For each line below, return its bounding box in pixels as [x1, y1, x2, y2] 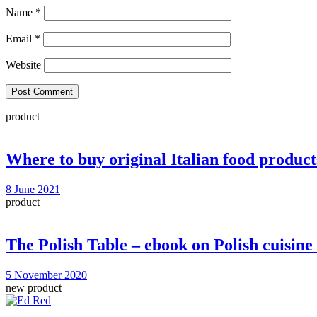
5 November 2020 [6, 268, 87, 281]
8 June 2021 [6, 183, 60, 196]
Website [6, 59, 41, 71]
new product [6, 281, 62, 294]
